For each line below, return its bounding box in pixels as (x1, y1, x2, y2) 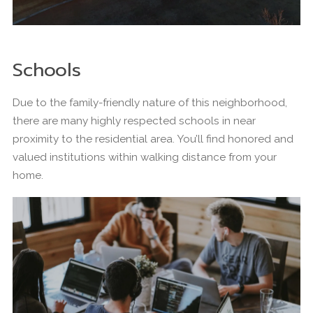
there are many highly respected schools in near (13, 114, 256, 127)
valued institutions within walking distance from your (13, 150, 277, 163)
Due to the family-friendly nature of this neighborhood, (13, 96, 287, 109)
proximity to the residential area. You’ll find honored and (13, 132, 293, 145)
